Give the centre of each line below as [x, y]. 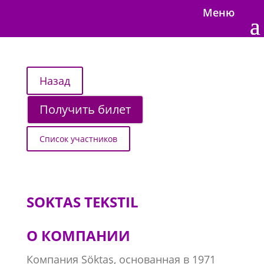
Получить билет [85, 109]
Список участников [78, 139]
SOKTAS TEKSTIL [84, 202]
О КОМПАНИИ [78, 235]
